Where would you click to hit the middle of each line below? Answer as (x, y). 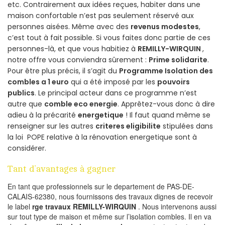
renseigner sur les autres (51, 126)
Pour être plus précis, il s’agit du (63, 71)
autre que (26, 104)
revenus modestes (165, 26)
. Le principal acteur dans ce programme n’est (116, 93)
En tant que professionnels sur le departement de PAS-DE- (101, 186)
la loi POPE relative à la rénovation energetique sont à (102, 137)
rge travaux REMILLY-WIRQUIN (85, 206)
